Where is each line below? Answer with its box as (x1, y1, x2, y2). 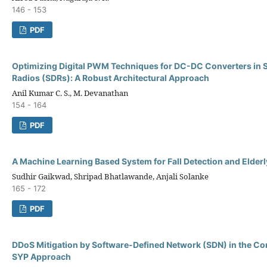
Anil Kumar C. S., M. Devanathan (12, 87, 128, 98)
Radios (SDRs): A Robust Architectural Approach (12, 72, 209, 83)
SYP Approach (12, 251, 71, 262)
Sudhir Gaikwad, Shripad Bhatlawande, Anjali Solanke (12, 170, 209, 182)
